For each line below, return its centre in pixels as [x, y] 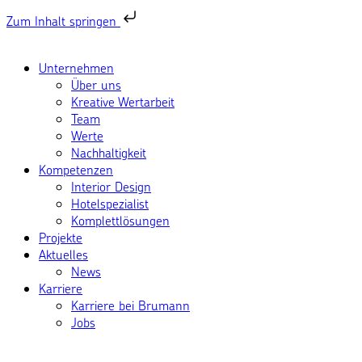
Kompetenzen [76, 169]
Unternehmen [76, 67]
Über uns [96, 84]
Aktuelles [63, 254]
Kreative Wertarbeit [123, 101]
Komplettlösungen [120, 220]
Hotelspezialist [110, 203]
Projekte [61, 237]
